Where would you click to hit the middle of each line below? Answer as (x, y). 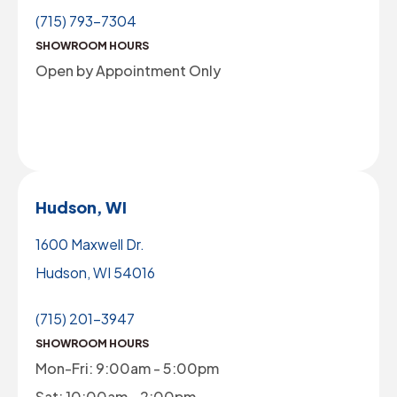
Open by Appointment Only (128, 70)
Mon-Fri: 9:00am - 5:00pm (127, 368)
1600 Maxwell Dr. (90, 244)
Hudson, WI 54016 (95, 272)
